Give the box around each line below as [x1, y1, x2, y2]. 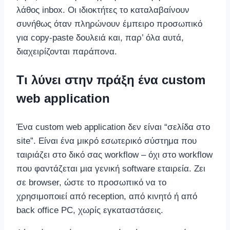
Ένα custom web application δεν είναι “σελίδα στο [16, 122, 210, 132]
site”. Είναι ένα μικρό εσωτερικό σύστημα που [16, 136, 197, 146]
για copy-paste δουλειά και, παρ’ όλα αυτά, [16, 33, 184, 43]
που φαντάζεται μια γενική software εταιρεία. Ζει [16, 164, 205, 174]
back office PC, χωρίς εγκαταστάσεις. [16, 205, 163, 216]
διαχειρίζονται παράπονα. [16, 47, 117, 57]
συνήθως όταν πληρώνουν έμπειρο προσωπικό [16, 19, 202, 29]
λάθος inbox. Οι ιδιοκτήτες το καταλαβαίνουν [16, 5, 189, 15]
